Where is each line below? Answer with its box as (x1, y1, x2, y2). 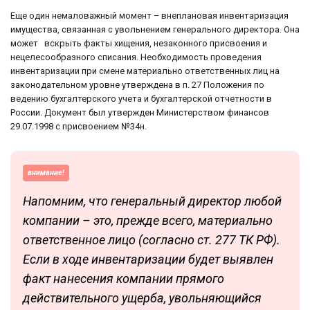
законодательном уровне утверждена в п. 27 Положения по (10, 79, 264, 90)
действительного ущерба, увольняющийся (23, 290, 262, 305)
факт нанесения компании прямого (23, 271, 224, 286)
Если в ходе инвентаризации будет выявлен (23, 251, 273, 266)
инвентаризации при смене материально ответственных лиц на (10, 65, 280, 76)
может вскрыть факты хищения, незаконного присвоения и (10, 37, 267, 48)
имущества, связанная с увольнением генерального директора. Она (10, 24, 300, 35)
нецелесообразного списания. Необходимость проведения (10, 51, 262, 62)
